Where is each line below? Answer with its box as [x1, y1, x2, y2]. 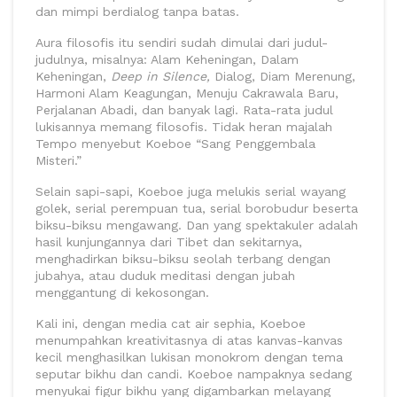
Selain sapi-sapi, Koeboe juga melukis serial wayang [35, 184, 346, 199]
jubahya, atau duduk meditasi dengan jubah [35, 269, 295, 284]
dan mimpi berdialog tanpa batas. [35, 4, 239, 19]
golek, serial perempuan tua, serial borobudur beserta [35, 201, 358, 216]
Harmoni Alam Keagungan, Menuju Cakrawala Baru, [35, 86, 339, 101]
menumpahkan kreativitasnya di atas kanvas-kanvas [35, 333, 343, 348]
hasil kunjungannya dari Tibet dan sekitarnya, [35, 235, 302, 250]
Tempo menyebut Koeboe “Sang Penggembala [35, 136, 315, 152]
